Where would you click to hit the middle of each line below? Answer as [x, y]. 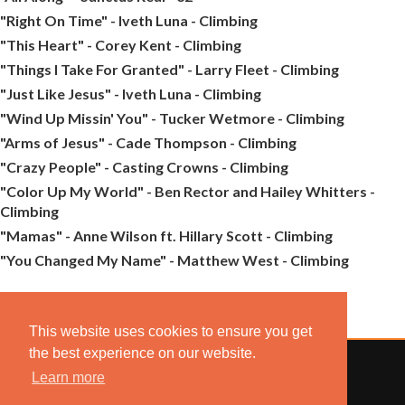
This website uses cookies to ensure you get [170, 332]
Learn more [69, 378]
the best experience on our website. [142, 353]
